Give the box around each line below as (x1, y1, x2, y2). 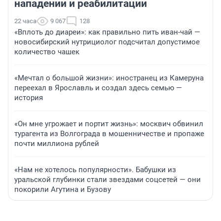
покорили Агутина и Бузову (14, 184, 111, 194)
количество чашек (14, 47, 79, 56)
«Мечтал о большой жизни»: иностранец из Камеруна (14, 73, 204, 82)
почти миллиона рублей (14, 139, 99, 148)
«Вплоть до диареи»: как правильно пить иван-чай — (14, 27, 200, 37)
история (14, 93, 43, 102)
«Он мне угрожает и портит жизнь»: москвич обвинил (14, 119, 203, 128)
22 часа (14, 17, 37, 25)
